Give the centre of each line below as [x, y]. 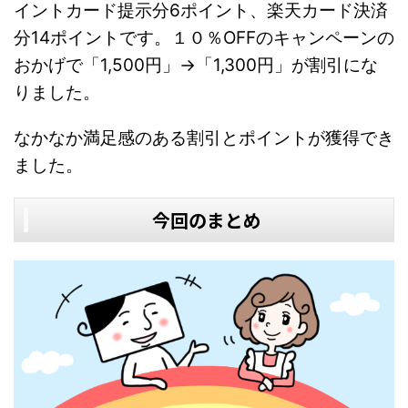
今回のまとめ [207, 220]
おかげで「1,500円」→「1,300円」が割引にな [196, 66]
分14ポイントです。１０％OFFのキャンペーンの [204, 38]
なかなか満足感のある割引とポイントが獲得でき [204, 138]
